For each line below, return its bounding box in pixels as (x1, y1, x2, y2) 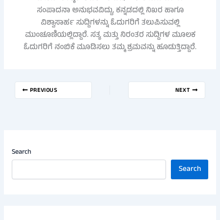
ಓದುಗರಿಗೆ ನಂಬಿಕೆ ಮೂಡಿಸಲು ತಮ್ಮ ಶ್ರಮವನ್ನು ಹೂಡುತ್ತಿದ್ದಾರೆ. (24, 41, 196, 54)
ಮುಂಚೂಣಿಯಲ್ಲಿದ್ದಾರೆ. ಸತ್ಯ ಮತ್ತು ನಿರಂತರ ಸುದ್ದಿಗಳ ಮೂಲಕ (25, 29, 195, 42)
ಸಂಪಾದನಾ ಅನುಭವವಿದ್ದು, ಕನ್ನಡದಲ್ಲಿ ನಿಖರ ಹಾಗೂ (36, 4, 184, 17)
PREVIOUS (28, 86, 57, 96)
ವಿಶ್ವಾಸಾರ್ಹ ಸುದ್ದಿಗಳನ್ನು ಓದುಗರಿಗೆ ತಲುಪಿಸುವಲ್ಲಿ (40, 17, 180, 29)
